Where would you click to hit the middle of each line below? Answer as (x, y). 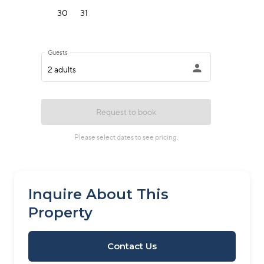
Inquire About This (98, 194)
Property (60, 212)
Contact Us (132, 246)
